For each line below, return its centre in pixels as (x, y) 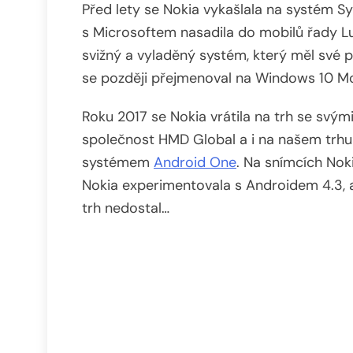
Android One (195, 163)
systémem (118, 163)
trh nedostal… (126, 208)
